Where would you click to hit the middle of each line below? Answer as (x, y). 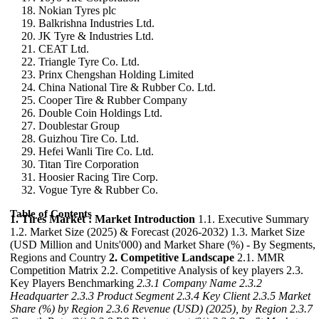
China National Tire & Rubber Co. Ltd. (127, 87)
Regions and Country (59, 257)
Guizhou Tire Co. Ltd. (89, 138)
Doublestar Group (79, 126)
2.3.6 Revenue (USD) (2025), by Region (197, 309)
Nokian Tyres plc (77, 10)
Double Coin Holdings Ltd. (100, 113)
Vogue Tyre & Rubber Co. (98, 190)
